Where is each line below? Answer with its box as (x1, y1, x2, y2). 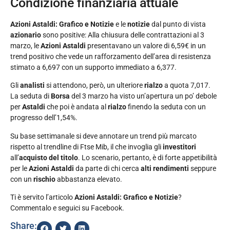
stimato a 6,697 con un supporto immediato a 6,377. (10, 63, 177, 72)
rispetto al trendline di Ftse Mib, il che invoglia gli (10, 142, 161, 151)
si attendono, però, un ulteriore (45, 81, 144, 90)
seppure (189, 164, 216, 172)
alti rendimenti (139, 164, 189, 172)
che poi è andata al (45, 103, 108, 111)
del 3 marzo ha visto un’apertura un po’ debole (70, 92, 217, 101)
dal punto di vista (150, 20, 206, 29)
